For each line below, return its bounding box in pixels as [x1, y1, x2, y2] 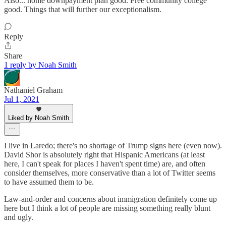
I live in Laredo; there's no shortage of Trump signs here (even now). [4, 141, 222, 150]
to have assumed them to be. [4, 178, 94, 187]
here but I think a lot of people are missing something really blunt [4, 204, 210, 213]
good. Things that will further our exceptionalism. [4, 5, 161, 14]
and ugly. [4, 213, 33, 222]
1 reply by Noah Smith [4, 61, 77, 70]
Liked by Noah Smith [8, 114, 69, 122]
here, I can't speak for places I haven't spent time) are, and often [4, 159, 205, 168]
